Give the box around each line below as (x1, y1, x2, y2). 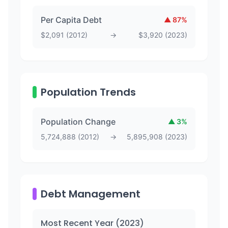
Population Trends (41, 85, 136, 99)
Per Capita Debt (41, 15, 102, 25)
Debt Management (41, 187, 140, 201)
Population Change (41, 117, 116, 127)
